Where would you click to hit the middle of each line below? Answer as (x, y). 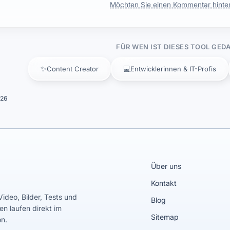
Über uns (166, 166)
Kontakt (164, 183)
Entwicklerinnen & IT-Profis (173, 69)
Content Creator (73, 69)
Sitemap (165, 217)
